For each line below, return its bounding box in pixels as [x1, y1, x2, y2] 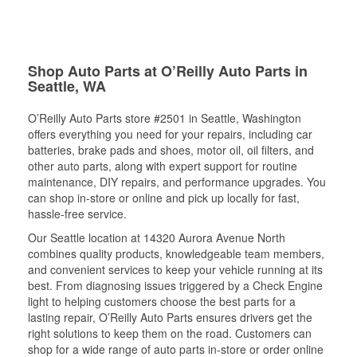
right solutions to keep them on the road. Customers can [28, 324, 312, 341]
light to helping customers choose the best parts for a [28, 292, 296, 309]
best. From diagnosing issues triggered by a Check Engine [28, 277, 323, 293]
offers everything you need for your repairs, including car [28, 125, 312, 142]
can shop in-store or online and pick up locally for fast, [28, 189, 300, 206]
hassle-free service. [28, 205, 127, 222]
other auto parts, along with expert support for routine [28, 157, 297, 174]
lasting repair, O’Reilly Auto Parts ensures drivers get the [28, 308, 312, 325]
